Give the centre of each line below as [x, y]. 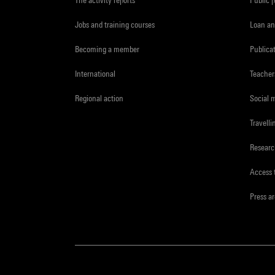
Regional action [99, 98]
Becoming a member [107, 49]
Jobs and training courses [115, 24]
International [95, 73]
